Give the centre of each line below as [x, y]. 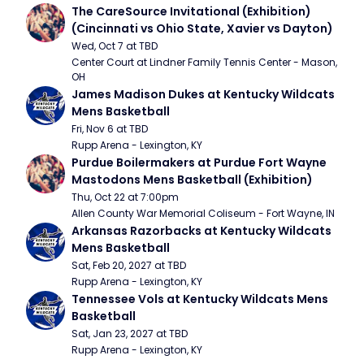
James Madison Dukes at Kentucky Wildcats [203, 94]
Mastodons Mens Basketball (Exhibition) [192, 180]
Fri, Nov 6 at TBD [110, 129]
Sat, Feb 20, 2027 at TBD [129, 265]
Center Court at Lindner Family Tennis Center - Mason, [204, 62]
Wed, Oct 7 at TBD [115, 46]
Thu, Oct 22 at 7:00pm [125, 197]
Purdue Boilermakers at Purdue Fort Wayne [199, 162]
